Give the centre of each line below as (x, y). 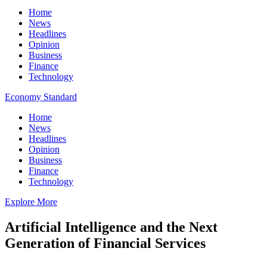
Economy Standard (41, 97)
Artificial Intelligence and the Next (111, 227)
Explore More (31, 202)
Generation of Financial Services (105, 243)
